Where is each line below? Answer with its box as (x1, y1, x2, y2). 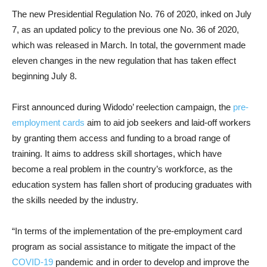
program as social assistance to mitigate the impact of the (12, 241, 235, 252)
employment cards (12, 117, 85, 128)
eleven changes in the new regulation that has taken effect (12, 55, 236, 66)
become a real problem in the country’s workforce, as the (12, 164, 232, 174)
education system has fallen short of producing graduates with (12, 179, 252, 190)
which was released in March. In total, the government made (12, 40, 246, 50)
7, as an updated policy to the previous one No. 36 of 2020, (12, 24, 239, 35)
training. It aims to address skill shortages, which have (12, 148, 222, 159)
